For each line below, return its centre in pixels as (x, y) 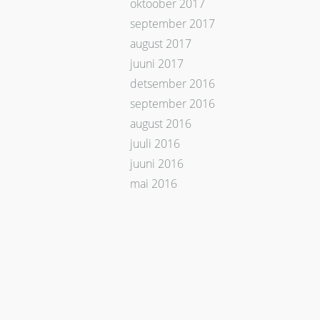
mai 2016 (154, 184)
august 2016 (161, 124)
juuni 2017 (157, 64)
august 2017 (161, 44)
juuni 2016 (157, 164)
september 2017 (172, 24)
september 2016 (172, 104)
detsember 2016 (172, 84)
